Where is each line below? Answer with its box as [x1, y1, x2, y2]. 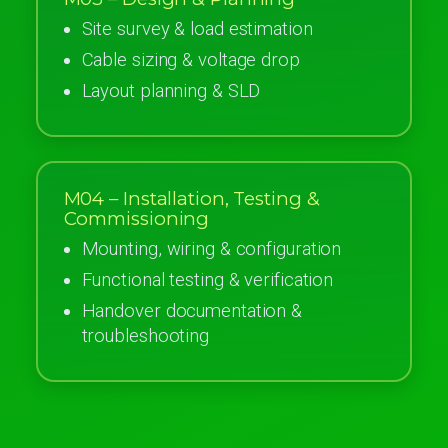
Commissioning [63, 206, 210, 230]
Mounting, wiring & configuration [81, 237, 342, 260]
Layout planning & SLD [81, 79, 261, 102]
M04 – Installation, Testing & [63, 186, 320, 210]
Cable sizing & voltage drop [81, 48, 300, 71]
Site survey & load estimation [81, 17, 313, 40]
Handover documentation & [81, 299, 303, 322]
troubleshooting [81, 324, 210, 347]
